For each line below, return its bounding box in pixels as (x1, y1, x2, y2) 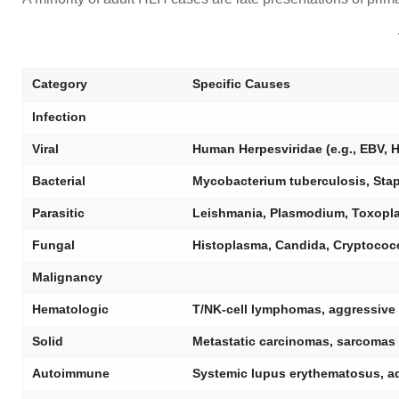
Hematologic (32, 302, 109, 316)
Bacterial (32, 174, 85, 188)
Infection (32, 110, 86, 124)
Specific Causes (192, 77, 290, 91)
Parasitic (32, 206, 85, 220)
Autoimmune (32, 366, 110, 380)
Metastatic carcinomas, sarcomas (192, 334, 395, 348)
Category (32, 77, 87, 91)
